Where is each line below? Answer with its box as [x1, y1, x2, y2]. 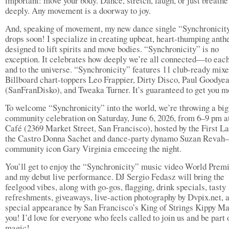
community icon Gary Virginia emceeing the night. [5, 143, 185, 154]
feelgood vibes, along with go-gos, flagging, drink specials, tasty [5, 181, 226, 193]
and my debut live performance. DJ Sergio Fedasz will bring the [5, 171, 224, 182]
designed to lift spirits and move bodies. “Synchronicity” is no [5, 43, 219, 55]
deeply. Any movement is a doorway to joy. [5, 5, 151, 16]
